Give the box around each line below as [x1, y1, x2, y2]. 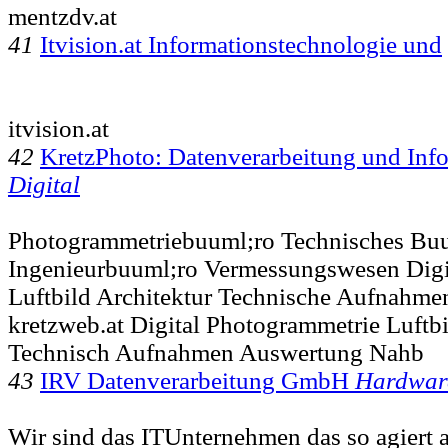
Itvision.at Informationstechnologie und [40, 30, 442, 58]
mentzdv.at [8, 2, 117, 30]
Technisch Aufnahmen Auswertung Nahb [8, 338, 424, 366]
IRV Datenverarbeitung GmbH [40, 366, 355, 394]
